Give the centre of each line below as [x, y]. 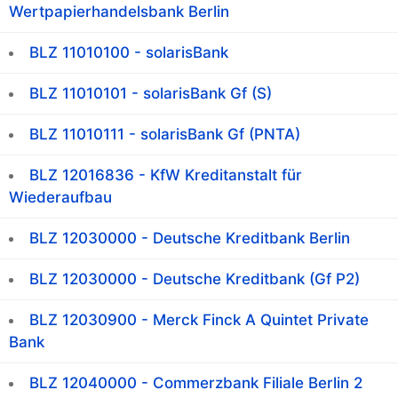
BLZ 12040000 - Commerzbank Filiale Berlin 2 [196, 383]
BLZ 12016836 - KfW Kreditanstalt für [166, 175]
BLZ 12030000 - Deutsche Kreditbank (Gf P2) [195, 279]
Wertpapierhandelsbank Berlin [119, 12]
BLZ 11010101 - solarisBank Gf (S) [151, 94]
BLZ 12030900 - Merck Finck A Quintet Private [199, 320]
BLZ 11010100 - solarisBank [129, 53]
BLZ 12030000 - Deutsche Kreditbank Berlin [190, 239]
